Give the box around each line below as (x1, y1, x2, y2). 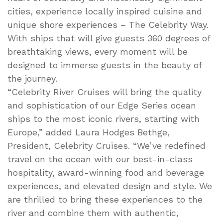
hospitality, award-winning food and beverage (7, 167, 204, 178)
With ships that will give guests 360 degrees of (7, 32, 210, 43)
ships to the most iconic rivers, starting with (7, 113, 200, 124)
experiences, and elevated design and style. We (7, 180, 212, 191)
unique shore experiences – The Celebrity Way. (7, 19, 209, 30)
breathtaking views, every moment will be (7, 46, 188, 57)
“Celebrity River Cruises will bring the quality (7, 86, 202, 97)
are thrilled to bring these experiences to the (7, 194, 203, 205)
